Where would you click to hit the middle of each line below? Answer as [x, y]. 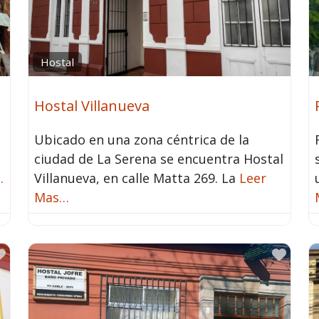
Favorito [32, 254]
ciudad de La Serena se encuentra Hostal [158, 159]
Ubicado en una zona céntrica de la [141, 140]
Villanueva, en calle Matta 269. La [136, 178]
